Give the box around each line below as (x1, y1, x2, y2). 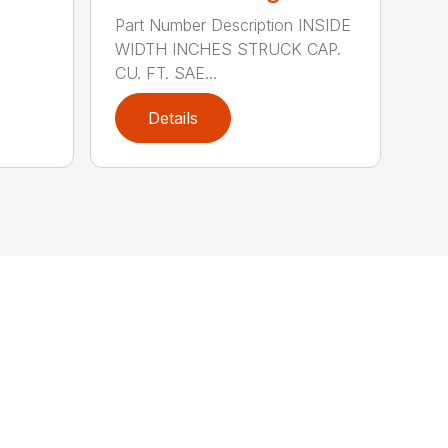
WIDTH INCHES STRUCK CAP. (115, 38, 342, 59)
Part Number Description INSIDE (115, 14, 352, 35)
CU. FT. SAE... (115, 62, 218, 83)
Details (148, 107, 199, 128)
